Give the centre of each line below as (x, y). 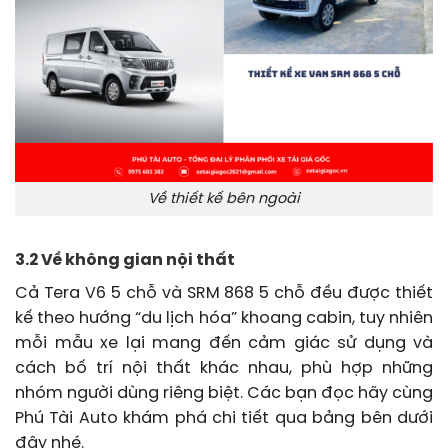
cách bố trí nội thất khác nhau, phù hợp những (224, 369)
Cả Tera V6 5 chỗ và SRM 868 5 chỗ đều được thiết (224, 294)
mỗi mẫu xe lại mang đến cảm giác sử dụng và (224, 344)
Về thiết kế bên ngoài (224, 198)
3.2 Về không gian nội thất (125, 261)
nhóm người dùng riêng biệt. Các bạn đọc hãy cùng (224, 394)
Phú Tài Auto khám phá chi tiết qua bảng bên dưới (224, 419)
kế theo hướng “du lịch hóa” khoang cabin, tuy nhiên (224, 319)
